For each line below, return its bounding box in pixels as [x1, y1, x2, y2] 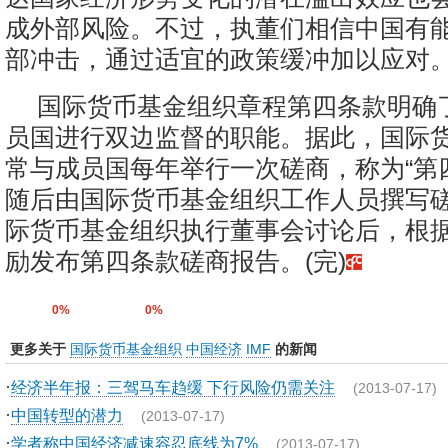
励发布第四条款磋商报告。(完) [5, 247, 346, 275]
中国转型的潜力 [11, 406, 123, 424]
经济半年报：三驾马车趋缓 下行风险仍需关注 [11, 378, 335, 396]
